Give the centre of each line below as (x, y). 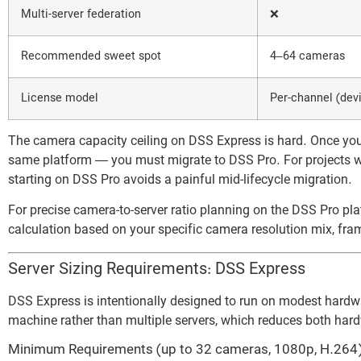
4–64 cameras (307, 56)
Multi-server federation (81, 15)
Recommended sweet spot (91, 56)
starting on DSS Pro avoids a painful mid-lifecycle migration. (180, 180)
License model (60, 98)
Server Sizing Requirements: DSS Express (157, 270)
